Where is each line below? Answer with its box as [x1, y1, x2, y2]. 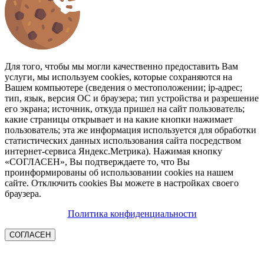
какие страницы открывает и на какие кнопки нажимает [5, 114, 233, 124]
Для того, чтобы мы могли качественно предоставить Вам [5, 61, 238, 71]
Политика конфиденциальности [67, 208, 197, 219]
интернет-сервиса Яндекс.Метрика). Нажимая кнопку [5, 146, 222, 156]
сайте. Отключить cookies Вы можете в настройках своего [5, 177, 239, 188]
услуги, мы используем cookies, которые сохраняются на [5, 71, 232, 82]
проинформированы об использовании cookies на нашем [5, 167, 233, 177]
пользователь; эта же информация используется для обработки [5, 124, 256, 135]
